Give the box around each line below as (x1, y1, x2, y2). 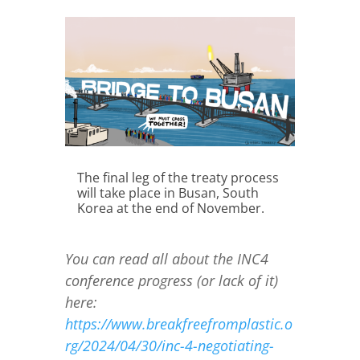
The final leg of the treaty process (76, 169, 279, 187)
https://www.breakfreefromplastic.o (64, 314, 292, 334)
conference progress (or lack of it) (64, 271, 278, 291)
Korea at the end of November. (76, 199, 264, 218)
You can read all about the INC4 (64, 249, 268, 269)
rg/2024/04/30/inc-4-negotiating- (64, 336, 274, 356)
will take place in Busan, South (76, 184, 259, 202)
